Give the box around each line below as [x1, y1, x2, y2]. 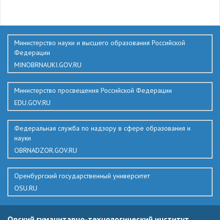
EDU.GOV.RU [14, 98, 51, 107]
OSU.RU [14, 184, 37, 192]
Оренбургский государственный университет [14, 171, 150, 180]
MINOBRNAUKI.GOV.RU [14, 60, 82, 69]
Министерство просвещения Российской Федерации [14, 86, 172, 95]
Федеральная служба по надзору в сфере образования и [14, 124, 191, 133]
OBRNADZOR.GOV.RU [14, 146, 77, 155]
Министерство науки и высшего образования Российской [14, 38, 185, 47]
